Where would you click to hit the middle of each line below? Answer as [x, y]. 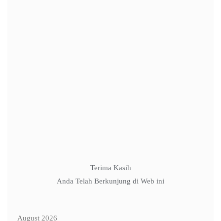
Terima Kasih [110, 168]
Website [19, 126]
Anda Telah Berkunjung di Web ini [110, 181]
